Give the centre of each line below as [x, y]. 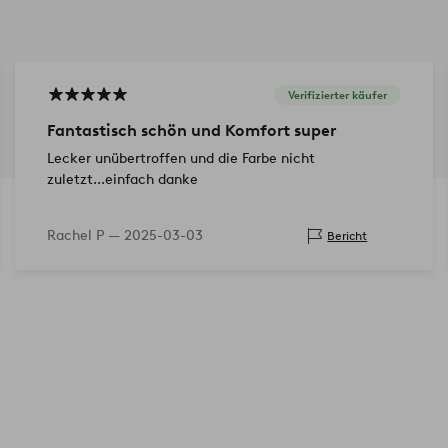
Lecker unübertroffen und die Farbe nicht [180, 158]
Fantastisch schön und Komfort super [191, 130]
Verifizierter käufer [338, 95]
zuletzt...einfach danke [122, 179]
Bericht [347, 236]
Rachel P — [85, 235]
